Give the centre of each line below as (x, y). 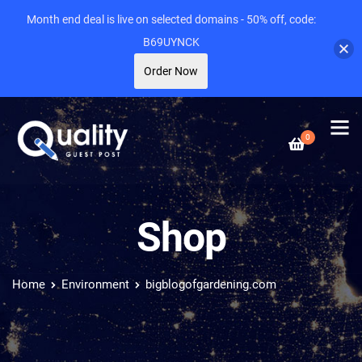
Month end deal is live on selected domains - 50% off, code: (171, 19)
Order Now (171, 71)
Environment (95, 284)
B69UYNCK (171, 42)
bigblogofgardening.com (211, 284)
